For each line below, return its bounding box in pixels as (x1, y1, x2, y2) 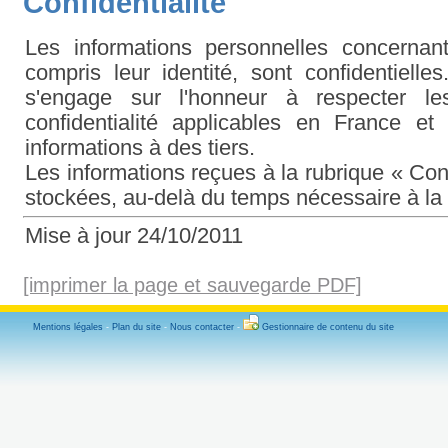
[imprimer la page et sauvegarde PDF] (23, 273, 362, 296)
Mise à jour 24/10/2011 (25, 223, 243, 248)
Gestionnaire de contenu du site (262, 321, 394, 332)
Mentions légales (33, 321, 103, 332)
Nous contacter (170, 321, 234, 332)
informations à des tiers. (25, 135, 255, 160)
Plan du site (112, 321, 161, 332)
